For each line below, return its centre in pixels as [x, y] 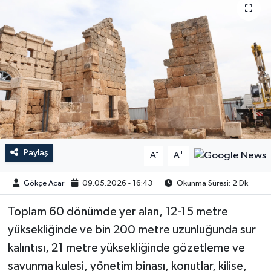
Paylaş [36, 153]
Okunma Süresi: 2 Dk [212, 183]
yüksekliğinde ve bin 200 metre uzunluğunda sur [132, 230]
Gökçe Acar [44, 183]
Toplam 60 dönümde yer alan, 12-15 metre [118, 212]
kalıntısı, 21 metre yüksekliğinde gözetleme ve [126, 248]
